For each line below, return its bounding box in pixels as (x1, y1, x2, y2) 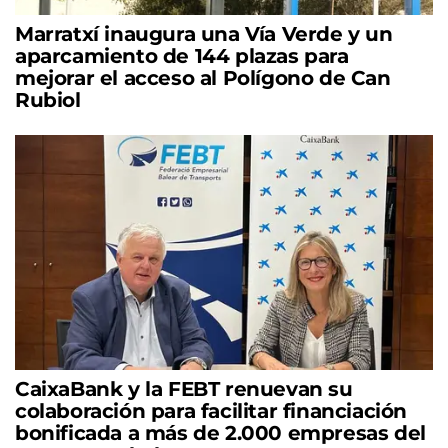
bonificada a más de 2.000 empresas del (15, 420, 426, 445)
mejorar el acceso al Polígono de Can (15, 65, 391, 90)
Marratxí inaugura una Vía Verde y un (15, 21, 393, 46)
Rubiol (15, 87, 81, 112)
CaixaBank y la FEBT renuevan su (15, 376, 353, 401)
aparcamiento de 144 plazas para (15, 43, 349, 68)
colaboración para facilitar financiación (15, 398, 408, 423)
